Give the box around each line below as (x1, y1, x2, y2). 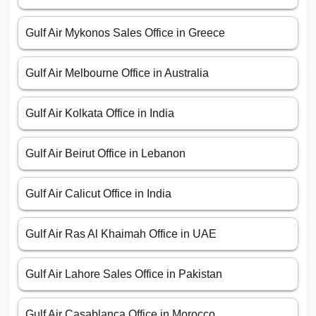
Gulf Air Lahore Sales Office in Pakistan (25, 268, 222, 281)
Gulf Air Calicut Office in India (25, 188, 171, 200)
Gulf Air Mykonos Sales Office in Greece (25, 27, 225, 39)
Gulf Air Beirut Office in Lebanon (25, 147, 186, 160)
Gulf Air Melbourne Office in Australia (25, 67, 209, 80)
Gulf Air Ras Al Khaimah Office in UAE (25, 228, 217, 241)
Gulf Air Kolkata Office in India (25, 107, 174, 120)
